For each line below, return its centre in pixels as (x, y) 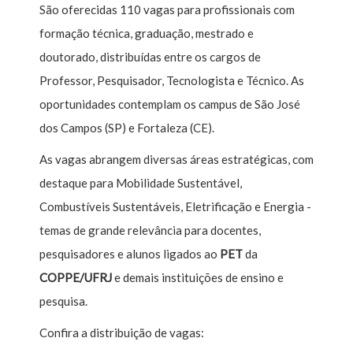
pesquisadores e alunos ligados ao (130, 253)
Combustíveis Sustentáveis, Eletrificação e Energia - (175, 206)
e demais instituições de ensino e (198, 277)
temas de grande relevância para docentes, (150, 230)
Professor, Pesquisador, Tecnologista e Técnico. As (172, 80)
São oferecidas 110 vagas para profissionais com (167, 9)
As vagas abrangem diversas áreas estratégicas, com (176, 159)
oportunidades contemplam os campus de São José (170, 104)
